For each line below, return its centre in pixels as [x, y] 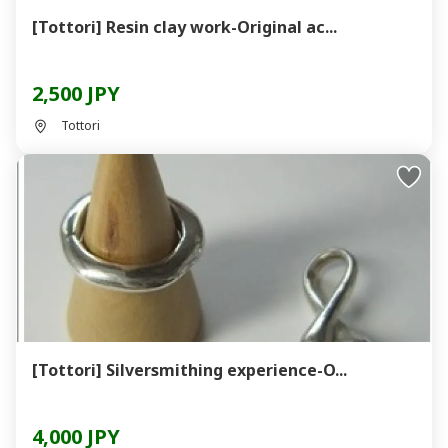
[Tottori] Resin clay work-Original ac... [184, 27]
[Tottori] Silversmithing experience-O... [189, 370]
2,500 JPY [76, 93]
